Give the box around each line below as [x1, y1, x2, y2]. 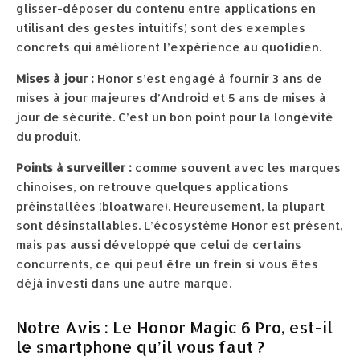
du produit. [16, 129, 80, 145]
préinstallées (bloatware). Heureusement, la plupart [16, 198, 325, 215]
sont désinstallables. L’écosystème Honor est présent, [16, 218, 343, 234]
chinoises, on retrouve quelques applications [16, 179, 288, 195]
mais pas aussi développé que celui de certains [16, 237, 301, 253]
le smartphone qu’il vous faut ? [16, 336, 264, 358]
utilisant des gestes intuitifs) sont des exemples [16, 20, 305, 36]
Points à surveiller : [16, 160, 132, 176]
